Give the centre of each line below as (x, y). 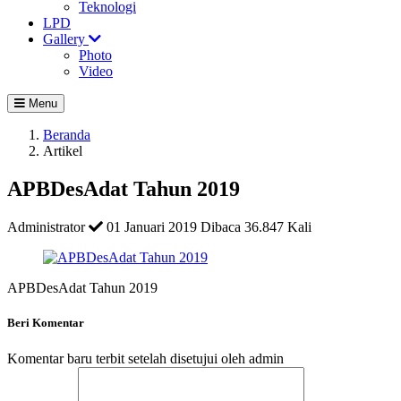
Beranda (67, 135)
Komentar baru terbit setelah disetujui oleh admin (145, 358)
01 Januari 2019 (152, 227)
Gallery (66, 39)
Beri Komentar (46, 323)
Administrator (48, 227)
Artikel (63, 151)
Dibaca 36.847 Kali (256, 227)
